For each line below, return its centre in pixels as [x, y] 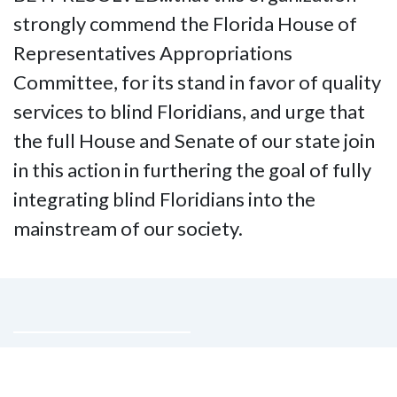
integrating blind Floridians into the [164, 199]
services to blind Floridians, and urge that [189, 111]
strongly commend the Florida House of [185, 23]
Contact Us [97, 375]
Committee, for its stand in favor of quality [197, 82]
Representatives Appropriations [153, 53]
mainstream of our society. [130, 228]
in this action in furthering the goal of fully [192, 170]
